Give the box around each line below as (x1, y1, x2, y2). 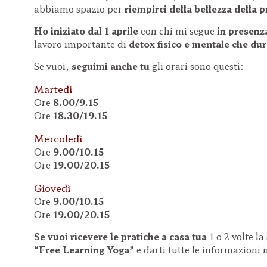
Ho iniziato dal (34, 24, 104, 37)
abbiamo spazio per (34, 2, 125, 15)
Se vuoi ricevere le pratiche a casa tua (34, 229, 209, 243)
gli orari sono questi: (152, 59, 244, 72)
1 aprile (104, 24, 141, 37)
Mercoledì (34, 131, 82, 145)
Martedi (34, 81, 72, 96)
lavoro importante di (34, 37, 129, 50)
